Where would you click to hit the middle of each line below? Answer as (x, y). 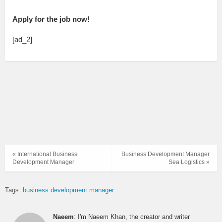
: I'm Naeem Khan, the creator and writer (132, 217)
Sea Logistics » (189, 162)
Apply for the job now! (51, 19)
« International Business (45, 154)
